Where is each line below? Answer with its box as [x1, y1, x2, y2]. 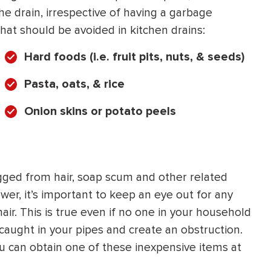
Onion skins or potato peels [24, 104, 176, 119]
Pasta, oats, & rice [24, 77, 125, 92]
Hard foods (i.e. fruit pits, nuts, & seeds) [24, 50, 244, 65]
